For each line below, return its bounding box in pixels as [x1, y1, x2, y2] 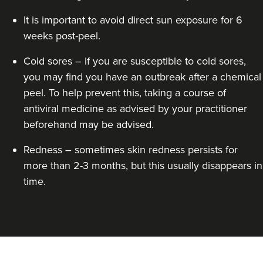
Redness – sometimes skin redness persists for [23, 143, 238, 157]
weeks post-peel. [23, 29, 100, 43]
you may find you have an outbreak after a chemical [23, 70, 261, 84]
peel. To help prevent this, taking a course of [23, 86, 226, 100]
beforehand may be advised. [23, 118, 154, 131]
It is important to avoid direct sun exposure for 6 [23, 14, 242, 27]
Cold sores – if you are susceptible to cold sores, [23, 55, 246, 68]
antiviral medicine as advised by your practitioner [23, 102, 247, 116]
